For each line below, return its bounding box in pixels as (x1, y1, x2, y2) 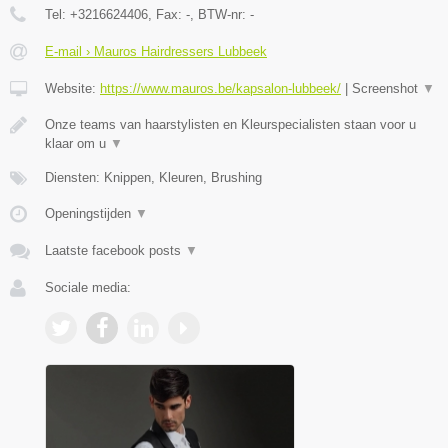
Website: (45, 80, 100, 96)
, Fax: (148, 6, 186, 22)
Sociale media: (45, 279, 131, 295)
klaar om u (45, 135, 110, 151)
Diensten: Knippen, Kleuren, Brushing (45, 169, 262, 185)
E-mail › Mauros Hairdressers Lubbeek (45, 43, 267, 59)
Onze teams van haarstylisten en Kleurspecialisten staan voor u (45, 116, 416, 132)
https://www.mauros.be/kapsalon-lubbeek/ (100, 80, 341, 96)
